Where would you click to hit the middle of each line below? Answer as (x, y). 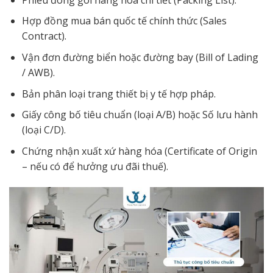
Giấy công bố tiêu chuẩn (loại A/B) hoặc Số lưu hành (140, 115)
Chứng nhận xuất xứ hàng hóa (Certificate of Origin (139, 151)
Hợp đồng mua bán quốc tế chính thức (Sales (124, 21)
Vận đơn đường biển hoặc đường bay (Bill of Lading (140, 57)
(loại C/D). (44, 130)
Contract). (44, 36)
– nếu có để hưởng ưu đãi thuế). (95, 166)
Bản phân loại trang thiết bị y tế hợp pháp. (119, 94)
